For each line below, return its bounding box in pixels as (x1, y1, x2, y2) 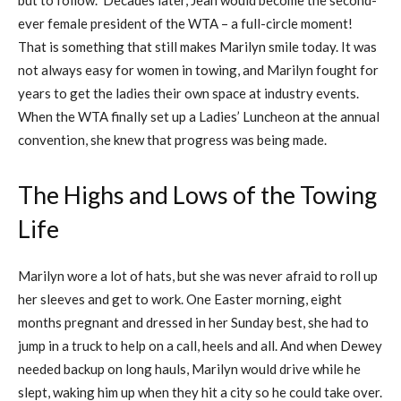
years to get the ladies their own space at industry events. (18, 84, 359, 101)
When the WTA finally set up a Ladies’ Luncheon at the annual (18, 107, 380, 124)
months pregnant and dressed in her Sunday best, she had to (18, 313, 369, 330)
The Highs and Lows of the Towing (18, 179, 377, 209)
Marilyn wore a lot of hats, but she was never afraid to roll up (18, 267, 378, 284)
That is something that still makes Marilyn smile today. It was (18, 38, 377, 55)
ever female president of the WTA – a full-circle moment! (18, 14, 353, 31)
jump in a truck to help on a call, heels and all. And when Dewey (18, 337, 382, 354)
